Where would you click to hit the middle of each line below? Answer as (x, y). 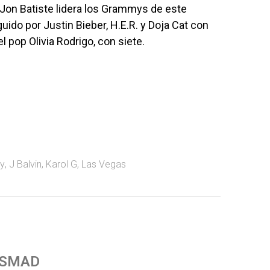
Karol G (61, 165)
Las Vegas (104, 165)
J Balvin (25, 165)
